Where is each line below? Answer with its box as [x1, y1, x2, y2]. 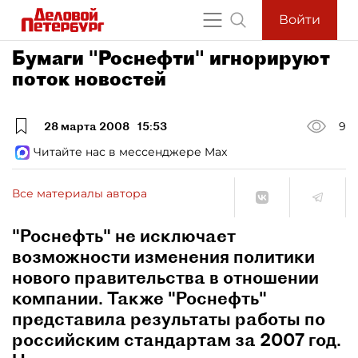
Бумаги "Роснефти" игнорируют [12, 46, 330, 70]
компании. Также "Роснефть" [12, 287, 267, 309]
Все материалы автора [12, 185, 147, 201]
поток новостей [12, 66, 166, 90]
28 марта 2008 [44, 118, 129, 133]
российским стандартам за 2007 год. [12, 328, 341, 351]
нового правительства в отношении [12, 266, 319, 288]
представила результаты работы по [12, 308, 325, 330]
